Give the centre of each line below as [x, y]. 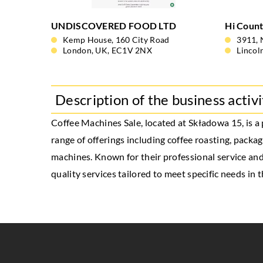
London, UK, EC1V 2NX [107, 50]
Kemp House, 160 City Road [116, 40]
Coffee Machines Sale [96, 122]
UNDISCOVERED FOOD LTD [114, 26]
